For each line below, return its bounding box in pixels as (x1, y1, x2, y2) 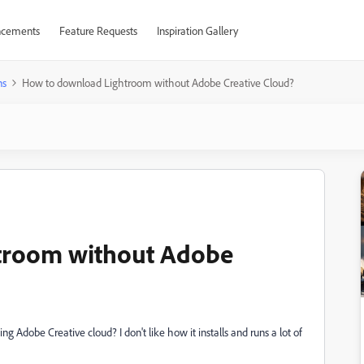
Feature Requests (58, 24, 137, 37)
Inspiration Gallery (156, 24, 238, 37)
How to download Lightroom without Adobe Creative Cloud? (22, 76, 294, 89)
